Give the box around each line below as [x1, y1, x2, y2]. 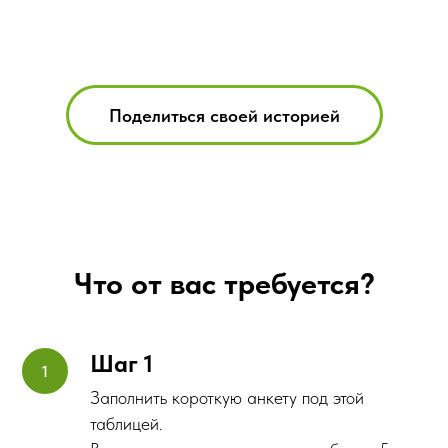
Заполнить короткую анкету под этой [90, 386, 364, 408]
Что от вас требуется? [73, 264, 375, 301]
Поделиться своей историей [108, 104, 340, 126]
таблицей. [90, 412, 163, 434]
